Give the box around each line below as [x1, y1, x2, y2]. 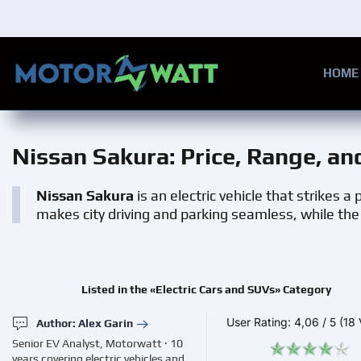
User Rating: [226, 314, 295, 329]
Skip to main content [36, 38, 170, 54]
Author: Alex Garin [36, 317, 133, 330]
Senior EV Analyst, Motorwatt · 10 [12, 336, 183, 350]
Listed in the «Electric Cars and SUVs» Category [81, 282, 332, 296]
